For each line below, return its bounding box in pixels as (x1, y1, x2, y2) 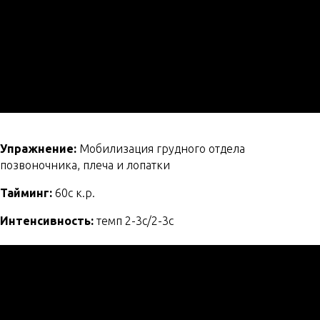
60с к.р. (55, 186, 95, 199)
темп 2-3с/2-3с (96, 214, 174, 227)
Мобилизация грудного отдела (76, 142, 245, 155)
